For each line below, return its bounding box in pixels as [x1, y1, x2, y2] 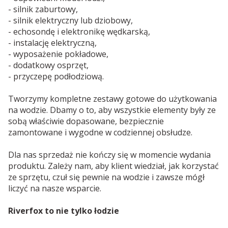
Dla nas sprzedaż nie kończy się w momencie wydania [8, 149, 211, 160]
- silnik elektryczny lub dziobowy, [8, 14, 133, 26]
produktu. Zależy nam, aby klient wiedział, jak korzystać [8, 160, 219, 172]
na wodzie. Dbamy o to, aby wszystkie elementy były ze [8, 104, 216, 116]
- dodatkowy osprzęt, [8, 59, 89, 71]
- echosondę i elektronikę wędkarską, [8, 25, 150, 37]
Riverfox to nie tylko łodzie [8, 205, 119, 216]
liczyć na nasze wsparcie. [8, 182, 101, 194]
